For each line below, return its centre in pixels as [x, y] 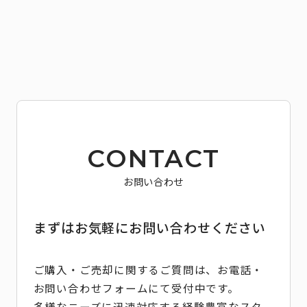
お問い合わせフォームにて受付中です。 [136, 287]
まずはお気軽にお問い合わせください [149, 228]
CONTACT [153, 159]
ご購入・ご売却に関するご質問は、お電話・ [148, 269]
